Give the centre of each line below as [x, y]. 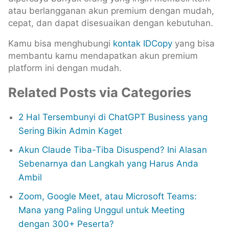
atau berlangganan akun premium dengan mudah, [111, 10]
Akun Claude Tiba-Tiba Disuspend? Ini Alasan [113, 150]
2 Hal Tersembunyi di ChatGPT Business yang [113, 117]
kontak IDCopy [143, 43]
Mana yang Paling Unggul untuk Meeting [101, 210]
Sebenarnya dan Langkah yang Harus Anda [108, 163]
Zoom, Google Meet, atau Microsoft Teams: [108, 196]
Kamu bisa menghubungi [61, 43]
